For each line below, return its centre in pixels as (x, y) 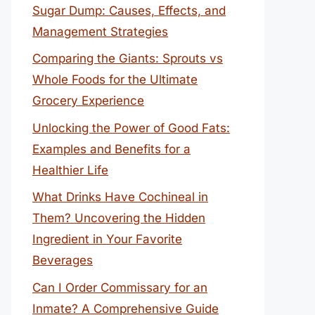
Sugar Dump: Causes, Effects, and (129, 10)
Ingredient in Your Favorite (107, 239)
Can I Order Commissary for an (120, 287)
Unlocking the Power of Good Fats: (131, 128)
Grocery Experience (88, 101)
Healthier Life (70, 170)
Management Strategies (100, 31)
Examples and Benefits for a (111, 149)
